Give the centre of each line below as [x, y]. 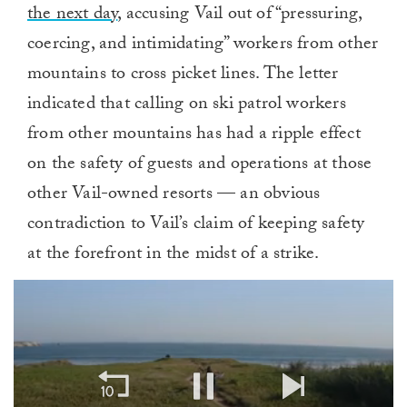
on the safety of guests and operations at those [200, 166]
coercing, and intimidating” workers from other [203, 46]
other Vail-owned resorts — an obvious [174, 196]
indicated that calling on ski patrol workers [187, 106]
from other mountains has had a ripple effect [194, 136]
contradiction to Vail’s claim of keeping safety [196, 226]
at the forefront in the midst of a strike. [174, 256]
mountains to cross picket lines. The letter [183, 76]
